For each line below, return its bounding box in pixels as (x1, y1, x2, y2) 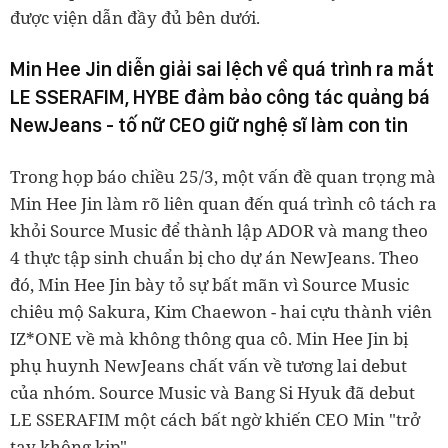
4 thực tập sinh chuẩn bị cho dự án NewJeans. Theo (10, 245, 419, 269)
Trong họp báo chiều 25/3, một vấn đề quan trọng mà (10, 164, 436, 188)
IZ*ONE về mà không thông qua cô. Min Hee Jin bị (10, 326, 408, 350)
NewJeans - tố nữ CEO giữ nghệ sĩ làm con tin (10, 112, 408, 137)
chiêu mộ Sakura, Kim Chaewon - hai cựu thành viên (10, 299, 432, 323)
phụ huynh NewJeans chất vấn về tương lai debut (10, 353, 407, 377)
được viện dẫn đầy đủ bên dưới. (10, 5, 260, 29)
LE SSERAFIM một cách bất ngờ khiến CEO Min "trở (10, 407, 420, 431)
